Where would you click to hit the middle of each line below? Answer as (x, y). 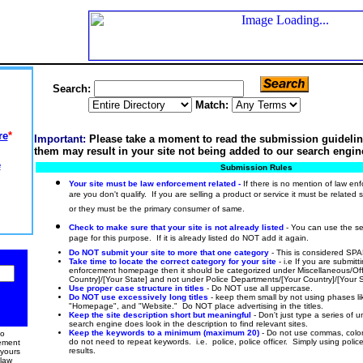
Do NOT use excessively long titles (138, 297)
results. (82, 350)
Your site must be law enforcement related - (156, 184)
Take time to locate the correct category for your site (172, 261)
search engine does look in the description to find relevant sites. (188, 324)
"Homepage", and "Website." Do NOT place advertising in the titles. (196, 306)
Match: (213, 105)
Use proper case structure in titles (137, 288)
